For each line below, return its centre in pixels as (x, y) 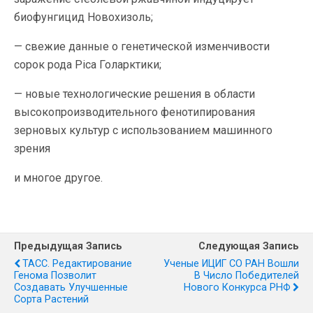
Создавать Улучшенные (71, 287)
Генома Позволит (55, 276)
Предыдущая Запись (68, 246)
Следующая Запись (249, 246)
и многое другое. (58, 178)
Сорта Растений (51, 299)
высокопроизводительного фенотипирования (134, 112)
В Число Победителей (247, 276)
